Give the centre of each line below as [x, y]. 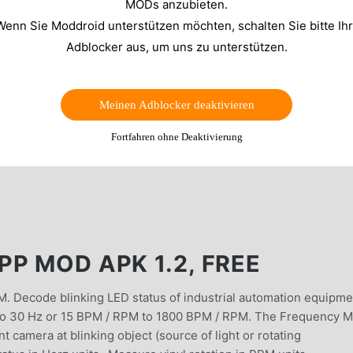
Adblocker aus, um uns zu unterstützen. [176, 46]
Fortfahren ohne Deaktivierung [176, 136]
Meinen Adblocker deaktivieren [176, 104]
